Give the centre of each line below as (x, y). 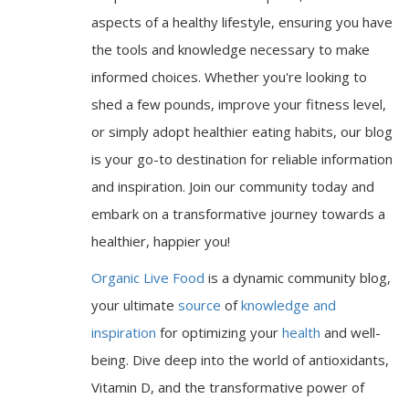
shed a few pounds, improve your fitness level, (239, 104)
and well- (351, 332)
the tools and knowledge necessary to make (231, 49)
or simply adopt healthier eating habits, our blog (242, 131)
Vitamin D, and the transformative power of (228, 387)
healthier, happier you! (161, 241)
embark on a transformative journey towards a (238, 213)
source (199, 304)
